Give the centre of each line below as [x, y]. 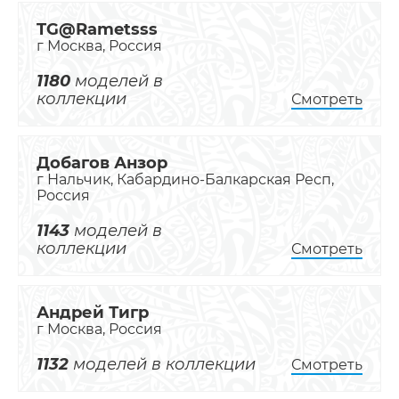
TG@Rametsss [97, 29]
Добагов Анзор [102, 163]
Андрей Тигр [93, 313]
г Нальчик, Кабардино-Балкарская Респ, [185, 179]
